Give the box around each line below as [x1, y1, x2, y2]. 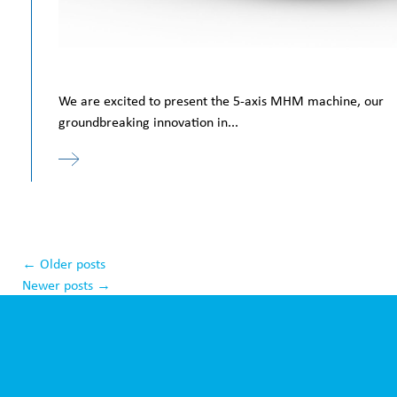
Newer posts [22, 275, 97, 294]
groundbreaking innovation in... [58, 112, 238, 131]
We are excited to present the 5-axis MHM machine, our [58, 90, 384, 110]
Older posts [36, 253, 105, 273]
